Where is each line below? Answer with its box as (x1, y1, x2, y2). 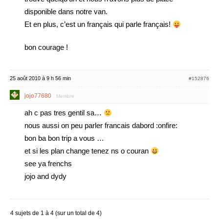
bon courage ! (24, 43, 68, 51)
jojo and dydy (24, 172, 66, 180)
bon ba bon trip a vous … (24, 134, 104, 142)
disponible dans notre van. (24, 7, 108, 16)
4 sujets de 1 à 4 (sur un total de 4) (10, 210, 102, 217)
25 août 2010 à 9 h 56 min (10, 75, 71, 81)
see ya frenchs (24, 159, 72, 168)
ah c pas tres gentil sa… (24, 109, 104, 117)
